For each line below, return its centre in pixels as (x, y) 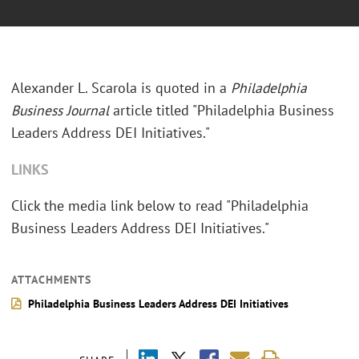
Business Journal (60, 111)
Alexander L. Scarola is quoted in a (121, 88)
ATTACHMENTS (51, 280)
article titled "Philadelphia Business (222, 111)
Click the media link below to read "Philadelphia (160, 206)
